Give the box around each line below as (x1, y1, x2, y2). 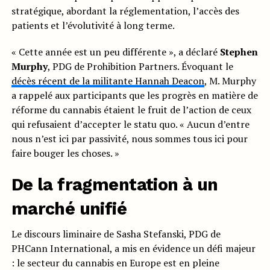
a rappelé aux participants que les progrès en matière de (11, 89, 258, 102)
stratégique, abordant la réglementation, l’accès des (11, 4, 239, 18)
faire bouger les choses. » (11, 146, 119, 160)
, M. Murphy (204, 74, 256, 88)
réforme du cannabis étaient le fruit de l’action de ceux (11, 103, 251, 117)
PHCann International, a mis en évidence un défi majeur (11, 242, 256, 256)
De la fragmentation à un (11, 174, 218, 195)
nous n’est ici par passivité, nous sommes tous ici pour (11, 132, 248, 146)
